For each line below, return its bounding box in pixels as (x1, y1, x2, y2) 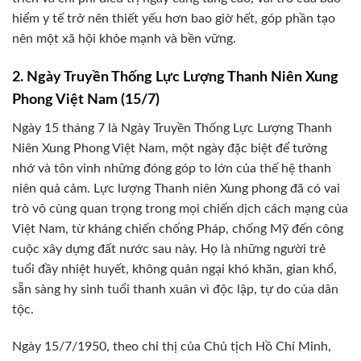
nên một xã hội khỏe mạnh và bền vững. (12, 32, 236, 46)
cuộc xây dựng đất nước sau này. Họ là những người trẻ (12, 242, 326, 255)
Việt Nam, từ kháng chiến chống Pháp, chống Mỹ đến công (12, 222, 343, 235)
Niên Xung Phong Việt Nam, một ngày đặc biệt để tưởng (12, 141, 327, 155)
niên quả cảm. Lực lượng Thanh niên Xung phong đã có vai (12, 181, 340, 195)
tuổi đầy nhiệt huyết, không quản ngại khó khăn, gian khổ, (12, 262, 337, 276)
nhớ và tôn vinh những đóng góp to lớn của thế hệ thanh (12, 161, 331, 175)
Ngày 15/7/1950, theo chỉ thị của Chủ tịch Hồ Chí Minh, (12, 339, 331, 353)
